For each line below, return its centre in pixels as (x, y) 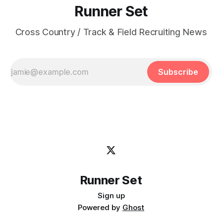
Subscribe (178, 72)
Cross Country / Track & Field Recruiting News (111, 32)
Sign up (111, 196)
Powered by (100, 208)
